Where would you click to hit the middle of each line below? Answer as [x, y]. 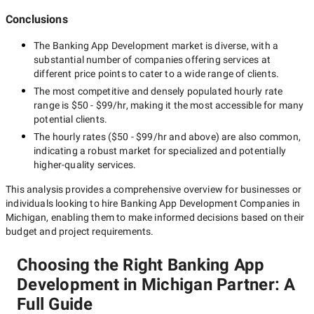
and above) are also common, [234, 137]
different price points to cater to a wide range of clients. [157, 74]
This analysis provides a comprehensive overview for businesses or [154, 189]
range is [53, 105]
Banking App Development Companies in [210, 203]
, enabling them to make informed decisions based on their [176, 217]
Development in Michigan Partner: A [156, 285]
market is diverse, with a [224, 46]
